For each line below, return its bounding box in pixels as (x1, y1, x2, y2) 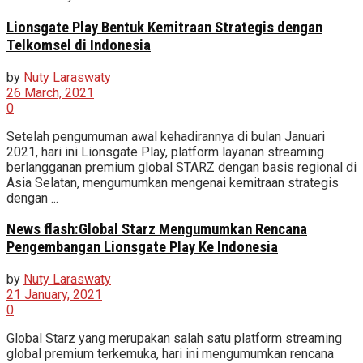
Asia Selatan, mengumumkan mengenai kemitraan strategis (6, 174, 339, 190)
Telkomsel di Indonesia (6, 36, 151, 54)
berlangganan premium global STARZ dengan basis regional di (6, 159, 357, 175)
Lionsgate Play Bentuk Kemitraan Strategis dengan (6, 18, 322, 36)
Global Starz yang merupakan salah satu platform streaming (6, 331, 342, 347)
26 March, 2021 (6, 84, 94, 100)
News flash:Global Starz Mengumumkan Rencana (6, 220, 307, 239)
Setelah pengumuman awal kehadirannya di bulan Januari (6, 128, 325, 144)
